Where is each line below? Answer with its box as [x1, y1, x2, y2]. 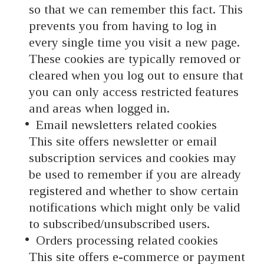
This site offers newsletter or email [28, 134, 217, 149]
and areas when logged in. [28, 101, 170, 116]
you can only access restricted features [28, 84, 239, 100]
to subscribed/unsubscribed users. [28, 216, 210, 232]
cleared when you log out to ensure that [28, 68, 243, 83]
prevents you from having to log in [28, 18, 217, 34]
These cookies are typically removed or [28, 51, 240, 67]
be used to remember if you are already [28, 167, 241, 182]
